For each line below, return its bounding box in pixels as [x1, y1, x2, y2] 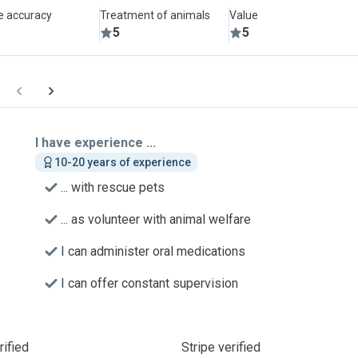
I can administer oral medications [61, 244, 245, 259]
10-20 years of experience [54, 156, 191, 169]
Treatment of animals [100, 9, 211, 22]
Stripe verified [181, 340, 261, 355]
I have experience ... [35, 135, 156, 150]
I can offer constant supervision [61, 276, 238, 291]
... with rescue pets [61, 180, 165, 195]
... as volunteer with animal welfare [61, 212, 251, 227]
